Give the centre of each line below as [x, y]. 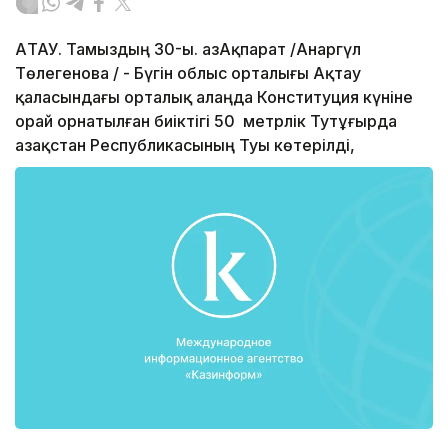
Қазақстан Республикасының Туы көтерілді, [185, 145]
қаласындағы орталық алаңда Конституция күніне [214, 97]
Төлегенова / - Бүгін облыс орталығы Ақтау [188, 73]
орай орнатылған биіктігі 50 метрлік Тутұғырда [206, 121]
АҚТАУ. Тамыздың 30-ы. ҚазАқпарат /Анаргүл [188, 49]
